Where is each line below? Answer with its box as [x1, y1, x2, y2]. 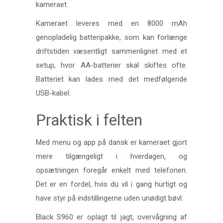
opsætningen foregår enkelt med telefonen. [35, 165, 188, 175]
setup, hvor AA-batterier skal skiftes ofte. [35, 61, 188, 70]
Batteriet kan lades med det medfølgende [35, 75, 188, 84]
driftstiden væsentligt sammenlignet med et [35, 47, 188, 56]
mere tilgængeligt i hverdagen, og [35, 151, 188, 161]
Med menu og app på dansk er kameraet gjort [35, 137, 188, 147]
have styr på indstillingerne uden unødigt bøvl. [35, 193, 183, 203]
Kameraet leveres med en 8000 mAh [35, 19, 188, 28]
